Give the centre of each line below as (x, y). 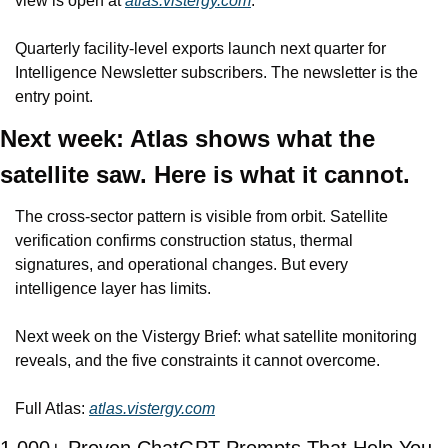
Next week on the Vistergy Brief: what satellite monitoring (216, 337)
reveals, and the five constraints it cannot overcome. (197, 361)
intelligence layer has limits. (113, 289)
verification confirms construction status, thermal (184, 241)
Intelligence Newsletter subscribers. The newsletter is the (216, 73)
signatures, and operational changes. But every (181, 265)
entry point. (54, 97)
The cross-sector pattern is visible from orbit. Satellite (201, 217)
